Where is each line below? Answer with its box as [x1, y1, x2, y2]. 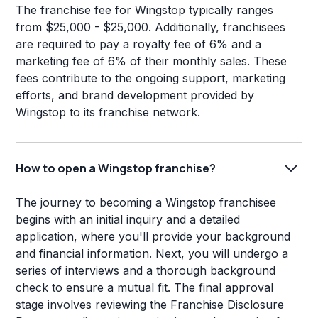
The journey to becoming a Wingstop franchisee [16, 195, 277, 210]
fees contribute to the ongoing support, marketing [16, 71, 286, 86]
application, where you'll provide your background [16, 229, 291, 244]
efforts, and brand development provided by [16, 88, 255, 103]
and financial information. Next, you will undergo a [16, 246, 289, 261]
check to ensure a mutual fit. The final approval [16, 280, 274, 295]
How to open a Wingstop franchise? [16, 160, 216, 176]
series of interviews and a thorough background [16, 263, 276, 278]
